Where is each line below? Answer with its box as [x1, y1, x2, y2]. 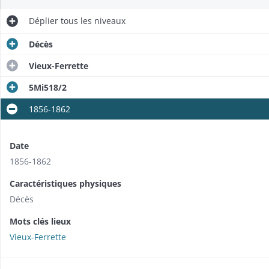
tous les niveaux [58, 15, 125, 27]
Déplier [29, 15, 58, 27]
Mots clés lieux [10, 216, 71, 228]
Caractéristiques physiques [10, 178, 121, 190]
